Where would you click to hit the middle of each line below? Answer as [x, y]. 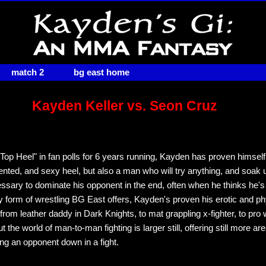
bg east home [102, 72]
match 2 [28, 72]
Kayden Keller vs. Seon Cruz [125, 106]
